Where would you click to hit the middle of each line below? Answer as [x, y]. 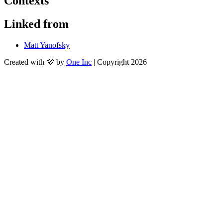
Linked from [36, 24]
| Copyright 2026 [120, 62]
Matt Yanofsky [47, 45]
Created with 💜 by [34, 62]
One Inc [79, 62]
